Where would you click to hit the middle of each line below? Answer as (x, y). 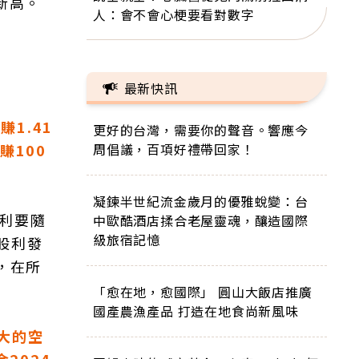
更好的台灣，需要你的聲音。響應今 (201, 130)
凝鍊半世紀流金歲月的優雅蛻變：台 (201, 201)
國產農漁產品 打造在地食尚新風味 (196, 311)
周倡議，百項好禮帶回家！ (174, 149)
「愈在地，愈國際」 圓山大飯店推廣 (203, 292)
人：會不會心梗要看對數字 (174, 14)
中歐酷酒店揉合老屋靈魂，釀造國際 (201, 220)
